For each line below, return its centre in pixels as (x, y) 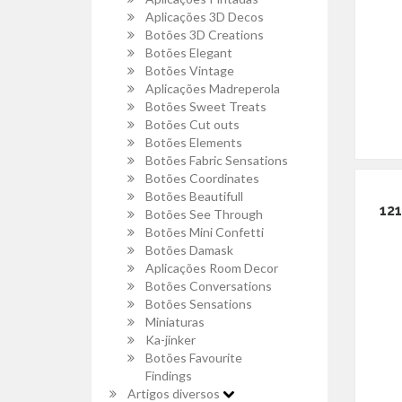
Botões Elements (194, 142)
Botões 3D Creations (205, 35)
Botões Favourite (194, 358)
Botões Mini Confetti (205, 232)
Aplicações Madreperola (213, 88)
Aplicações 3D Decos (205, 17)
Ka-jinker (170, 340)
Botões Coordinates (202, 178)
